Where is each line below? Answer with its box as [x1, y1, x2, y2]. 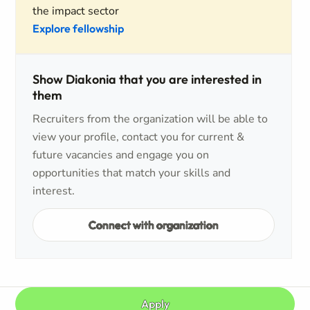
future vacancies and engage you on [33, 147, 210, 163]
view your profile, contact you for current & [33, 129, 245, 145]
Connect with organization [89, 217, 219, 232]
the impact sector [33, 3, 120, 19]
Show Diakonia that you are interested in [33, 71, 262, 87]
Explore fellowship [33, 21, 125, 35]
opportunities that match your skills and [33, 165, 231, 181]
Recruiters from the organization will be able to [33, 111, 268, 127]
